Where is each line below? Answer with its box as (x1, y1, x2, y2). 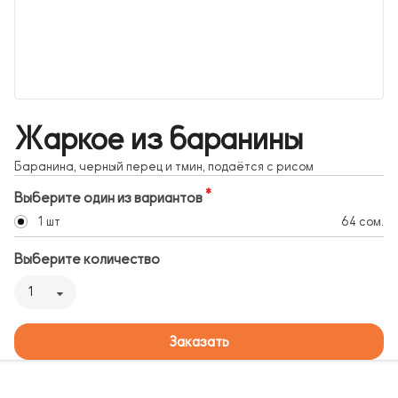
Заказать (169, 333, 229, 350)
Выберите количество (14, 251, 160, 268)
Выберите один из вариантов (14, 190, 203, 207)
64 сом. (341, 215, 384, 229)
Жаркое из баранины (14, 123, 304, 156)
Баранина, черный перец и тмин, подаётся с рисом (14, 160, 314, 174)
